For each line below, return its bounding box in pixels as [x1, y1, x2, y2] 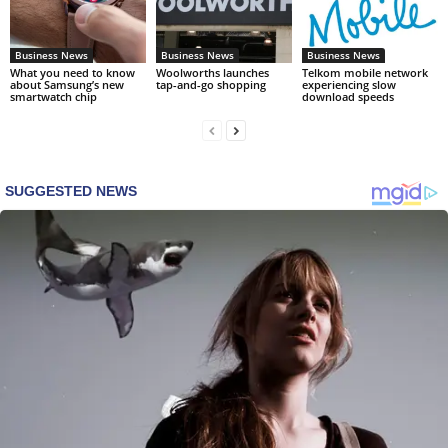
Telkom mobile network [301, 64, 428, 80]
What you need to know [10, 64, 135, 80]
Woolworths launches [155, 64, 269, 80]
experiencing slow [301, 76, 396, 92]
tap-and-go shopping [155, 76, 266, 92]
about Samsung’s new [10, 76, 124, 92]
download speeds [301, 88, 394, 104]
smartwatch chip [10, 88, 97, 104]
